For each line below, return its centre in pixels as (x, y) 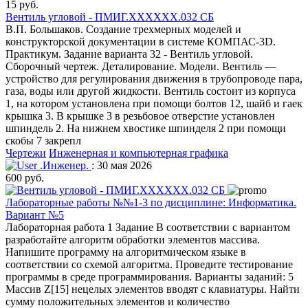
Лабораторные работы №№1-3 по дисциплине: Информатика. (151, 202)
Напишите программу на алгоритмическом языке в (126, 252)
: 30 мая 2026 (122, 165)
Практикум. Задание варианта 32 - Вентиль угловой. (129, 54)
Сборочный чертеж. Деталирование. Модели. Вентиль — (141, 66)
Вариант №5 (35, 214)
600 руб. (25, 177)
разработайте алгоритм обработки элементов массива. (133, 239)
